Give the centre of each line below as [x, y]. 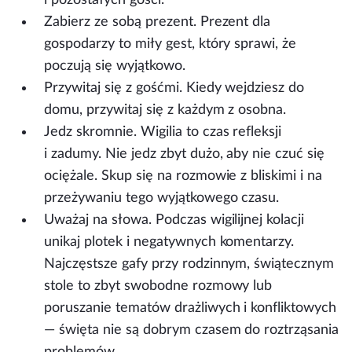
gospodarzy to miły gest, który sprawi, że [170, 44]
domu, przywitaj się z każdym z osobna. [165, 110]
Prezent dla [235, 22]
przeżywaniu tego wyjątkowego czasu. [162, 198]
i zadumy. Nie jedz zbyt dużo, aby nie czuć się [185, 154]
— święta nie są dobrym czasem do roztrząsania [192, 330]
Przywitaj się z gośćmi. [115, 88]
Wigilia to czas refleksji [211, 132]
